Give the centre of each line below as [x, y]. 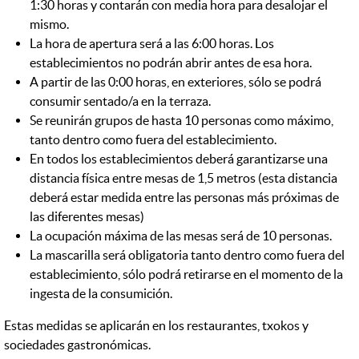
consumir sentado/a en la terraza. [121, 101]
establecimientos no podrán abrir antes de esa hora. [171, 63]
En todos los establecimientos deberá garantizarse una [179, 159]
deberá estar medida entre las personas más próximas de [185, 198]
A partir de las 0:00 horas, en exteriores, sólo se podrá [176, 82]
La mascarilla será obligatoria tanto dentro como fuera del [188, 255]
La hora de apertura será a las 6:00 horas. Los [152, 44]
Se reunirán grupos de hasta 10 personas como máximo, [182, 121]
